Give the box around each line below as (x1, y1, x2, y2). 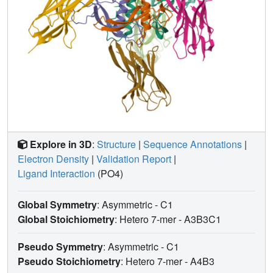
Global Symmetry (18, 197, 97, 211)
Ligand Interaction (18, 166, 95, 180)
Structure (97, 136, 136, 151)
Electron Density (18, 151, 89, 166)
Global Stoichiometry (18, 211, 115, 226)
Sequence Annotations (143, 136, 242, 151)
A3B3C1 (184, 211, 224, 226)
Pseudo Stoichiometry (18, 253, 121, 268)
